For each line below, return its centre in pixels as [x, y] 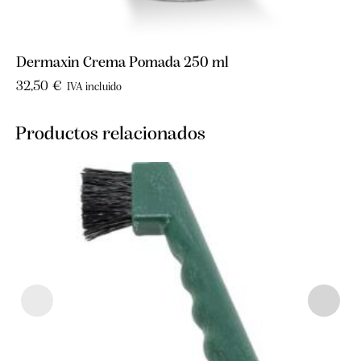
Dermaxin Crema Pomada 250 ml [122, 63]
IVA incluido [94, 87]
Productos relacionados [110, 135]
